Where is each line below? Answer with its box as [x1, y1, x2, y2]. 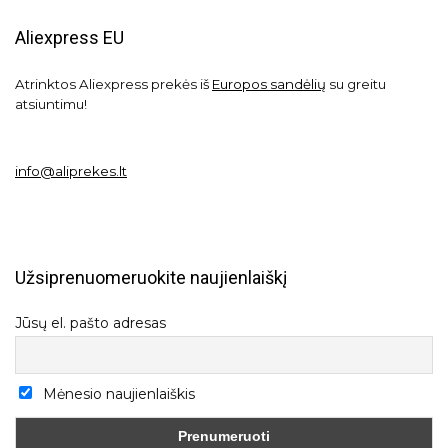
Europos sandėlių [212, 76, 326, 93]
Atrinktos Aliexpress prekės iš [15, 76, 212, 93]
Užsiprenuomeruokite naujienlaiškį [15, 267, 287, 289]
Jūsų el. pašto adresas [15, 314, 166, 333]
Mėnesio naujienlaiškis [38, 385, 195, 404]
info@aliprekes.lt [15, 163, 127, 180]
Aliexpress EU [15, 27, 124, 49]
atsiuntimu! [15, 96, 87, 113]
